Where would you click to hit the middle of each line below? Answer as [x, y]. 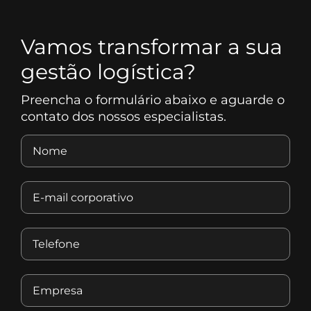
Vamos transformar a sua [152, 47]
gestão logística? [108, 72]
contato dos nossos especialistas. [124, 116]
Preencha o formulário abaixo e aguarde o [153, 100]
